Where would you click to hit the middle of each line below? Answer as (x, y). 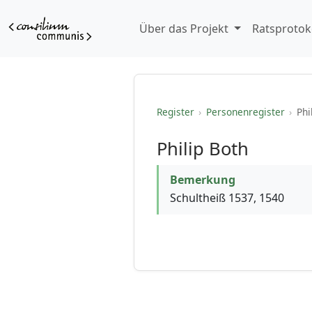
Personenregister (245, 112)
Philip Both (202, 149)
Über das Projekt (185, 29)
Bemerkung (202, 180)
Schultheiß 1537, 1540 (227, 198)
